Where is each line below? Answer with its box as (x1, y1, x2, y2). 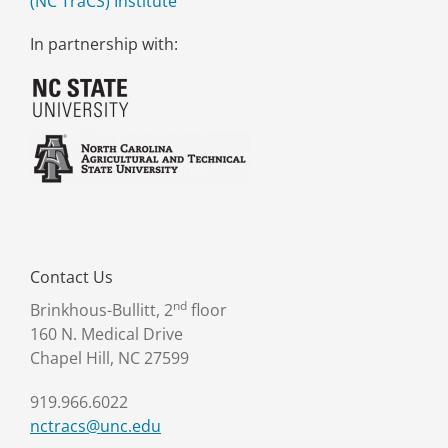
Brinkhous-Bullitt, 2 (30, 299, 173, 321)
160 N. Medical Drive (30, 323, 183, 345)
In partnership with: (30, 33, 178, 55)
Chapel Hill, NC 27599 (30, 347, 189, 369)
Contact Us (30, 266, 113, 288)
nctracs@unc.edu (30, 415, 161, 437)
